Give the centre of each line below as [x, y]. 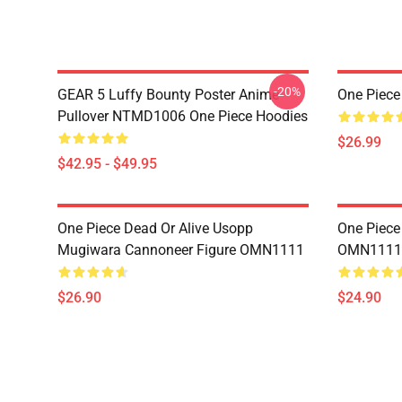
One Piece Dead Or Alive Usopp [155, 228]
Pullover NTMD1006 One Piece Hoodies [183, 116]
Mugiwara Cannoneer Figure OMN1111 [181, 250]
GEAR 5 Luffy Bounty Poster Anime [168, 95]
